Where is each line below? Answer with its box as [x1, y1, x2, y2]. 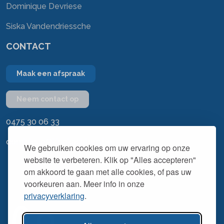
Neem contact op [16, 95, 78, 103]
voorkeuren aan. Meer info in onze [24, 178, 144, 189]
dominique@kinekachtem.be [6, 137, 112, 147]
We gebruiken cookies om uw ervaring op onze [24, 142, 190, 153]
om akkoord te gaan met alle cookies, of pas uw [24, 166, 191, 177]
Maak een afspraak [16, 69, 85, 78]
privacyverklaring [24, 190, 84, 201]
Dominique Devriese [6, 1, 82, 11]
